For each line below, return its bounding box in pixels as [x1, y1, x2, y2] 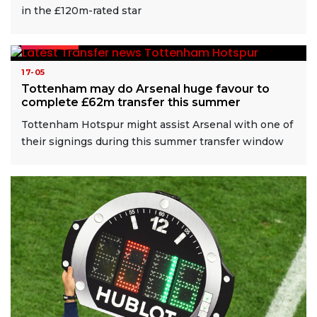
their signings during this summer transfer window [21, 135, 284, 149]
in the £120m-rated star [21, 4, 142, 17]
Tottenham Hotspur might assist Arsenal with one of [21, 118, 293, 132]
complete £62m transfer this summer [21, 96, 241, 110]
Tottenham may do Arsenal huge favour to [21, 82, 270, 96]
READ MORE [27, 36, 73, 46]
